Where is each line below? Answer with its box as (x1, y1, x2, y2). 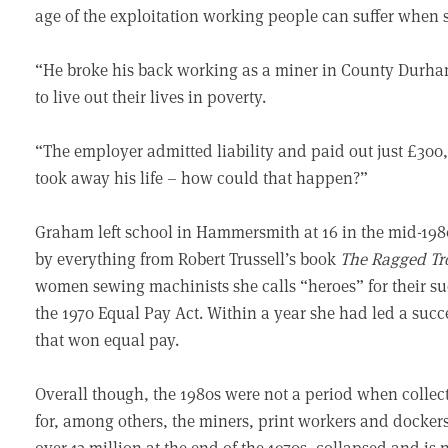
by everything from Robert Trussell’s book (35, 247, 341, 270)
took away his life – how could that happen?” (35, 166, 369, 189)
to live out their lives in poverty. (35, 85, 267, 108)
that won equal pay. (35, 328, 180, 351)
